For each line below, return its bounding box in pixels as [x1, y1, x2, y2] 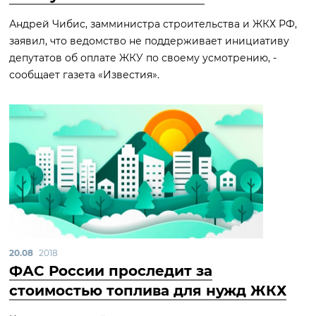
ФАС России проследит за [9, 262, 212, 279]
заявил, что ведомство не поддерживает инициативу [9, 35, 289, 47]
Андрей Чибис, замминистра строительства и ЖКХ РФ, [9, 18, 297, 30]
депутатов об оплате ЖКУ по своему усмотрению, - [9, 51, 276, 64]
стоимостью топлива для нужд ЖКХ [9, 282, 286, 299]
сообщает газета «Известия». [9, 68, 159, 81]
